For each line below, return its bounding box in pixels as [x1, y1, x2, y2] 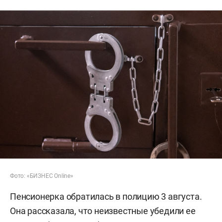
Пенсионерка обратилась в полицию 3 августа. [10, 191, 202, 202]
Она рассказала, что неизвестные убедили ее [10, 205, 196, 216]
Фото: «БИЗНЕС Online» [10, 172, 73, 179]
